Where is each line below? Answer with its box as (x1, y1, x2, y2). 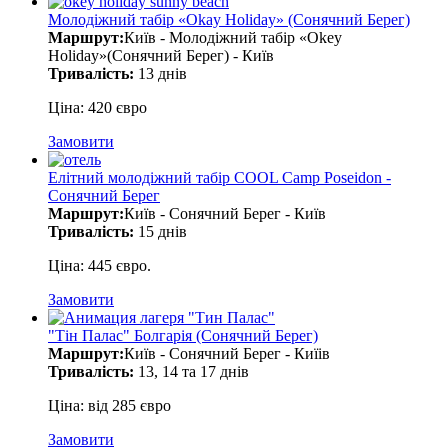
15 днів (134, 223, 187, 241)
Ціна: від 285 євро (48, 397, 171, 415)
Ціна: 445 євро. (48, 257, 151, 275)
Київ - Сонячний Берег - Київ (124, 205, 326, 223)
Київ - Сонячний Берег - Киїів (124, 345, 330, 363)
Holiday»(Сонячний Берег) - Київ (48, 47, 274, 65)
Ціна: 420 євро (48, 99, 147, 117)
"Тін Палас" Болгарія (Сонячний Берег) (48, 327, 318, 345)
